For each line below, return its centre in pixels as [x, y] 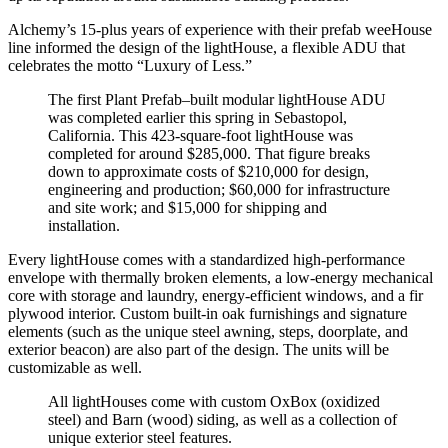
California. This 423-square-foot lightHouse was [200, 135]
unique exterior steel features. [140, 437]
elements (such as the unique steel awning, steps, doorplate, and [208, 331]
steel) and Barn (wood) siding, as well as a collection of [222, 419]
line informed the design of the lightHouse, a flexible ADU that [206, 47]
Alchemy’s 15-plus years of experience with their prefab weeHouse [220, 29]
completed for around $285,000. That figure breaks [209, 153]
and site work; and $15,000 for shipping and [187, 207]
